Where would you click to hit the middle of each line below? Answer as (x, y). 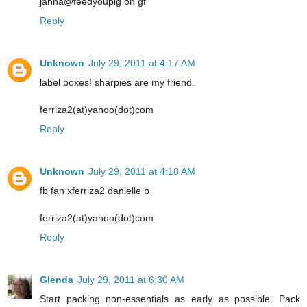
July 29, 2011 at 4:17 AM (142, 63)
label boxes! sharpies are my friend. (117, 82)
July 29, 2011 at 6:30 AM (131, 279)
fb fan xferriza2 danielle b (95, 190)
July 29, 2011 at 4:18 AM (142, 171)
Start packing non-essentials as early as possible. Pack (170, 298)
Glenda (57, 279)
